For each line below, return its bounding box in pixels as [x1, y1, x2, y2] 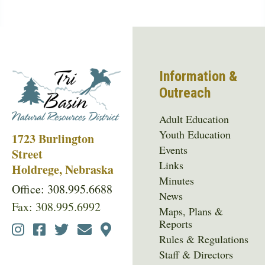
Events [159, 142, 188, 157]
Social [12, 221, 54, 242]
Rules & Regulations [159, 231, 249, 246]
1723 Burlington [12, 130, 94, 147]
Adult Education [159, 111, 230, 126]
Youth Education [159, 127, 231, 141]
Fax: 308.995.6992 [12, 198, 101, 215]
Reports [159, 216, 193, 231]
